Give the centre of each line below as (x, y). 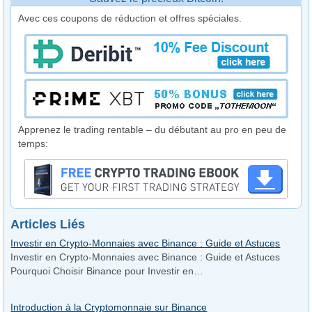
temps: (33, 144)
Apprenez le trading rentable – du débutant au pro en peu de (153, 130)
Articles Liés (48, 225)
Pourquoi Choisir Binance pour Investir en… (107, 271)
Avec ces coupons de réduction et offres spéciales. (130, 18)
